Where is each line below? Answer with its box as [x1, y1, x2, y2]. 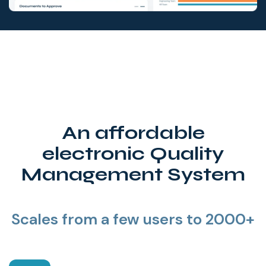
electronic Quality [42, 141, 224, 165]
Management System [21, 162, 245, 186]
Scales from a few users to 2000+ [11, 208, 255, 229]
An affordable [61, 121, 205, 144]
